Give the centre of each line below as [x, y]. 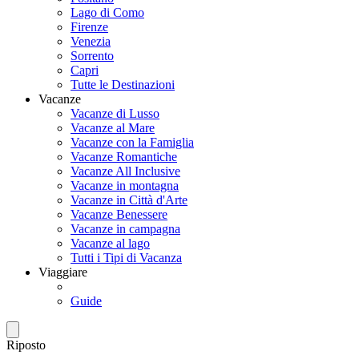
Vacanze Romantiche [124, 157]
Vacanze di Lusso [115, 113]
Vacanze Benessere [119, 214]
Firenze [89, 27]
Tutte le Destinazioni [123, 85]
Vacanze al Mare [113, 128]
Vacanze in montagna [125, 186]
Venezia [91, 41]
